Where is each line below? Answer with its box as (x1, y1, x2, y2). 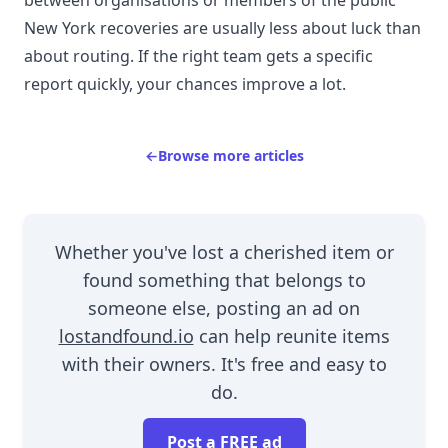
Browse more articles (157, 145, 304, 165)
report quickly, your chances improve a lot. (24, 72, 346, 95)
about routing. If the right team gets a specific (24, 44, 373, 67)
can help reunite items (193, 323, 390, 348)
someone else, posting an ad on (88, 295, 360, 320)
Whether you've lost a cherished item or (54, 239, 394, 264)
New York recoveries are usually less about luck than (24, 16, 421, 39)
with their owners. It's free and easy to (61, 351, 387, 376)
